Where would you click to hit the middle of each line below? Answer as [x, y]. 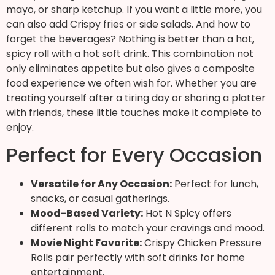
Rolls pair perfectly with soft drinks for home [138, 258]
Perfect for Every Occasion [134, 155]
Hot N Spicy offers [187, 214]
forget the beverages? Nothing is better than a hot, [130, 39]
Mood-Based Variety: [87, 214]
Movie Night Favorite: [86, 243]
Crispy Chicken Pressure [202, 243]
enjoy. [20, 127]
